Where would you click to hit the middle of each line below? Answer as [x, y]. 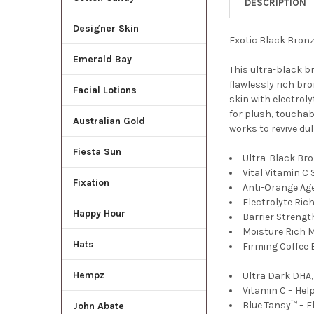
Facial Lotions [104, 90]
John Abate [98, 306]
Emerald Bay [102, 60]
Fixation [91, 183]
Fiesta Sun [97, 152]
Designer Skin [105, 29]
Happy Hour [99, 214]
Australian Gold [109, 121]
